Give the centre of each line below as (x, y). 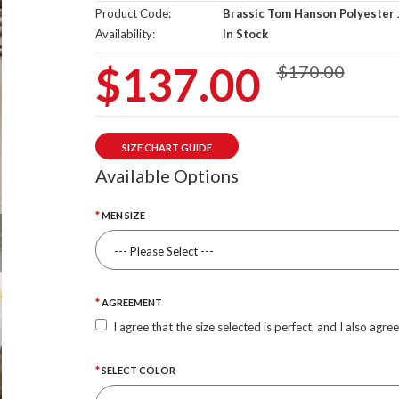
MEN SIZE (123, 215)
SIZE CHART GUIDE (167, 147)
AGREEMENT (131, 302)
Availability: (125, 34)
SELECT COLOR (138, 370)
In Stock (244, 34)
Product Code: (133, 13)
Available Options (167, 175)
